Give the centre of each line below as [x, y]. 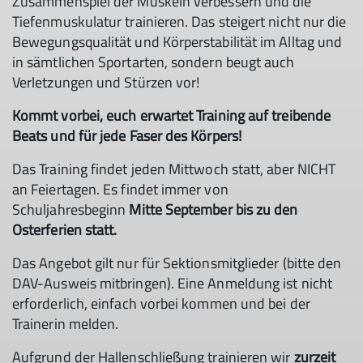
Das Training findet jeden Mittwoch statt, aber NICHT [174, 169]
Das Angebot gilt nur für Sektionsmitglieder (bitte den [177, 263]
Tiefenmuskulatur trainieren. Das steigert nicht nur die [179, 22]
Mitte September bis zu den [214, 210]
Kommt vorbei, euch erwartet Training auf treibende [171, 116]
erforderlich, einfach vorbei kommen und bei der [161, 304]
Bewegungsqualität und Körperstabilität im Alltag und [177, 42]
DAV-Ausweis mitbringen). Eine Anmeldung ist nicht [172, 284]
